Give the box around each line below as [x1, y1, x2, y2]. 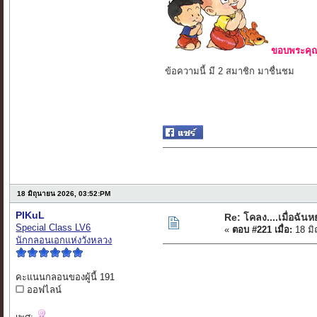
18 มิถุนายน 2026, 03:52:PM [17, 190, 111, 198]
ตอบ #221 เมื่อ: [232, 224, 293, 236]
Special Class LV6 [16, 222, 91, 234]
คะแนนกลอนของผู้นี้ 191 [16, 272, 115, 283]
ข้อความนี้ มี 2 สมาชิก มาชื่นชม [165, 66, 295, 77]
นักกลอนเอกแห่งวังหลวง [16, 235, 113, 246]
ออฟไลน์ [24, 284, 62, 296]
